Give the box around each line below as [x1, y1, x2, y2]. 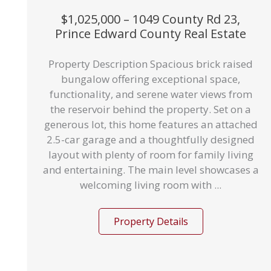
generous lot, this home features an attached [44, 117, 258, 131]
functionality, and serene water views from [49, 87, 252, 101]
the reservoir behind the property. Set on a [50, 102, 251, 116]
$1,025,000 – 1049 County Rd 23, [61, 10, 240, 27]
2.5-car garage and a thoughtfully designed [47, 132, 255, 146]
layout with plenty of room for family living [48, 148, 253, 162]
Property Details [113, 214, 188, 228]
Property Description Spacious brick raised [48, 57, 253, 71]
